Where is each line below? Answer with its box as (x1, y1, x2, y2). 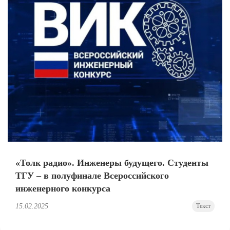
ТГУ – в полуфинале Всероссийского (15, 170, 169, 181)
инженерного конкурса (15, 183, 110, 194)
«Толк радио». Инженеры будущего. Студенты (15, 158, 208, 168)
